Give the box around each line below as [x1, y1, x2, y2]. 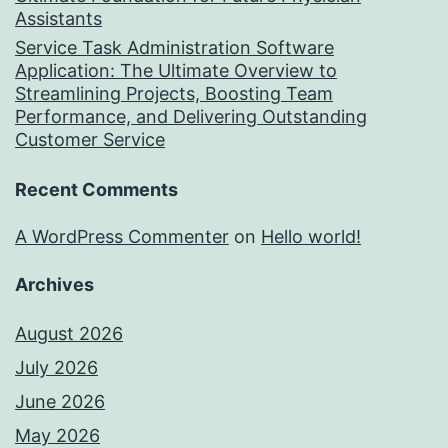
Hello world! [261, 226, 361, 248]
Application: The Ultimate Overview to [15, 60, 337, 82]
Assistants [15, 8, 102, 30]
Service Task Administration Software [15, 37, 334, 59]
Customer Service [15, 129, 165, 151]
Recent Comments [15, 179, 178, 201]
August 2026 [15, 323, 123, 345]
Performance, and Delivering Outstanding [15, 106, 367, 128]
